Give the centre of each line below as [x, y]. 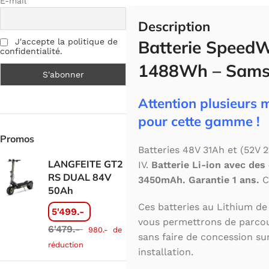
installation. [166, 252]
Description [174, 27]
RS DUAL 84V [80, 177]
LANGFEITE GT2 [86, 164]
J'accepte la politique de [66, 42]
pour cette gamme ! [199, 122]
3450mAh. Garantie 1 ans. [199, 180]
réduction [66, 244]
